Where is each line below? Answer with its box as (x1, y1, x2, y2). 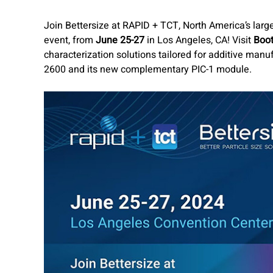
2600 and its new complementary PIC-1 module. (44, 62, 252, 77)
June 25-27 (96, 33, 144, 48)
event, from (44, 33, 96, 48)
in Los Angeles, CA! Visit (144, 33, 253, 48)
